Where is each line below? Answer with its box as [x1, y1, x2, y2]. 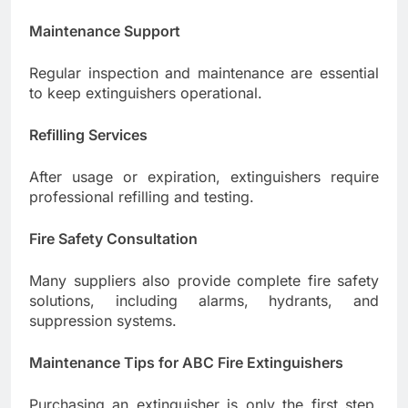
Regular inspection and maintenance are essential [29, 64, 379, 83]
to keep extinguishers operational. [29, 84, 262, 103]
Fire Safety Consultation [29, 229, 198, 249]
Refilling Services [29, 126, 148, 145]
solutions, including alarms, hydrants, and [29, 291, 379, 311]
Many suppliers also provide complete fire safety [29, 271, 379, 291]
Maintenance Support [29, 22, 180, 41]
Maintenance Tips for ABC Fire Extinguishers [29, 353, 343, 372]
